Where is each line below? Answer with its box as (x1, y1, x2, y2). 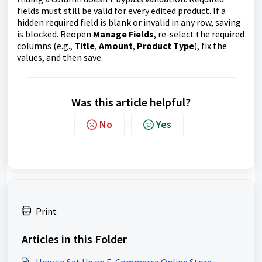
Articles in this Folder (22, 232, 127, 247)
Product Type (137, 40, 194, 52)
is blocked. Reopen (17, 28, 93, 40)
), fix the (194, 40, 227, 52)
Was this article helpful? (71, 95, 191, 110)
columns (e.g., (17, 40, 74, 52)
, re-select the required (154, 28, 244, 40)
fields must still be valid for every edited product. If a (17, 5, 226, 17)
